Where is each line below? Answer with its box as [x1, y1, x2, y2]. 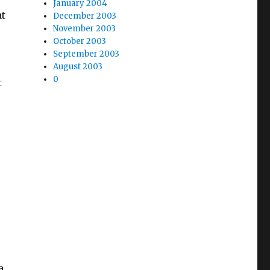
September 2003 [53, 49, 120, 59]
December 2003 [53, 11, 117, 21]
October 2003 [53, 36, 107, 46]
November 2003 [53, 24, 116, 34]
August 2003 [53, 61, 103, 72]
